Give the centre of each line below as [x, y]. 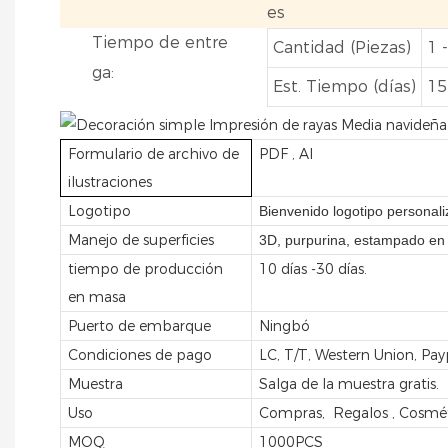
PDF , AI [286, 153]
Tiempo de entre [160, 42]
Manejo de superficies [141, 239]
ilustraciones [110, 181]
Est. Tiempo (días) [344, 86]
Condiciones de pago [140, 354]
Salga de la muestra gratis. [349, 383]
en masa [97, 296]
